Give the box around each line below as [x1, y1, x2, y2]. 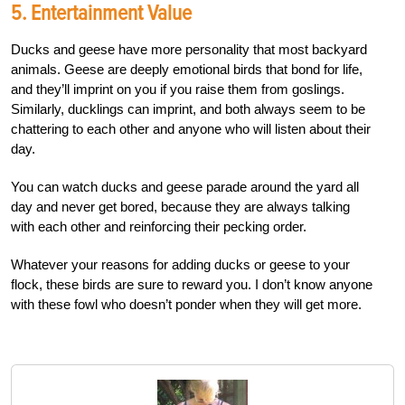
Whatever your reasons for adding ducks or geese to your [11, 257, 350, 273]
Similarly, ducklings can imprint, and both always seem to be [11, 101, 365, 118]
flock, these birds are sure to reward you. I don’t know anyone [11, 277, 372, 293]
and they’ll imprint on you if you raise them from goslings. [11, 81, 344, 98]
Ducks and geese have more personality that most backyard [11, 42, 367, 58]
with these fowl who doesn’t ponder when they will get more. [11, 297, 362, 313]
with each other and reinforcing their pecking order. [11, 219, 306, 235]
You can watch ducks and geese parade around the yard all [11, 179, 359, 195]
